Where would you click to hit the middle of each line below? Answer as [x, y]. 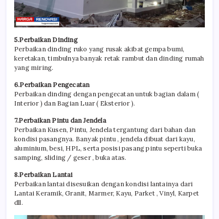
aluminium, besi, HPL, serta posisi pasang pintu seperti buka [108, 149]
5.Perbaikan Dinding [46, 40]
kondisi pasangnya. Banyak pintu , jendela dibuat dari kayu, [105, 139]
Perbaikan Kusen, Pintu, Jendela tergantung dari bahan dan [105, 130]
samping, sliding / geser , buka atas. [70, 158]
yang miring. [34, 68]
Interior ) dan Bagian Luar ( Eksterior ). [75, 104]
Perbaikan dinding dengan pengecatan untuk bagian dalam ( [107, 94]
